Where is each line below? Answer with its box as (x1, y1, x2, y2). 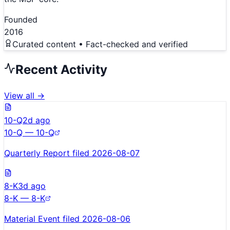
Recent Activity (15, 62, 107, 77)
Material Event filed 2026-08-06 (4, 213, 130, 224)
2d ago (23, 114, 50, 125)
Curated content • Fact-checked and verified (12, 39, 188, 50)
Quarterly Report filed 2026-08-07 (4, 147, 140, 158)
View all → (4, 90, 45, 101)
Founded (4, 14, 37, 25)
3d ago (18, 180, 46, 191)
